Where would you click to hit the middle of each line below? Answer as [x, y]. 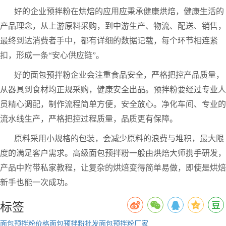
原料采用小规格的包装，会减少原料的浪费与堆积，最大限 [119, 139]
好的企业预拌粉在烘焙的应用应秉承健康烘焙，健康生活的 [119, 12]
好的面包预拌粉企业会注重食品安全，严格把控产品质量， [119, 75]
